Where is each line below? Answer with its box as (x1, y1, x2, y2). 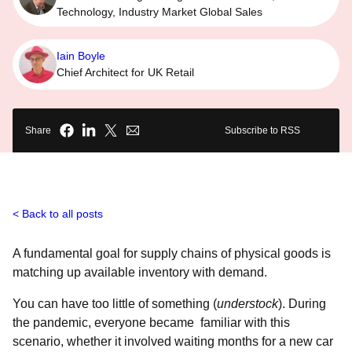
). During (278, 297, 326, 310)
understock (217, 297, 278, 310)
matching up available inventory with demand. (13, 266, 270, 279)
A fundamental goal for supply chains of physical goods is (13, 247, 331, 260)
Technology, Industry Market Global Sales (57, 5, 262, 18)
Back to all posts (22, 207, 103, 220)
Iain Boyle (57, 49, 105, 62)
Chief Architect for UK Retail (57, 66, 194, 79)
